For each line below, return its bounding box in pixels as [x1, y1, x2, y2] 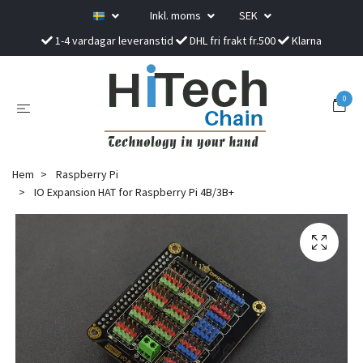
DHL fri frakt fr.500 [187, 33, 278, 48]
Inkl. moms [149, 8, 203, 23]
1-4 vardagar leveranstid [53, 33, 176, 48]
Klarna [289, 33, 322, 48]
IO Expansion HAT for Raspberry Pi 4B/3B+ [32, 185, 234, 199]
